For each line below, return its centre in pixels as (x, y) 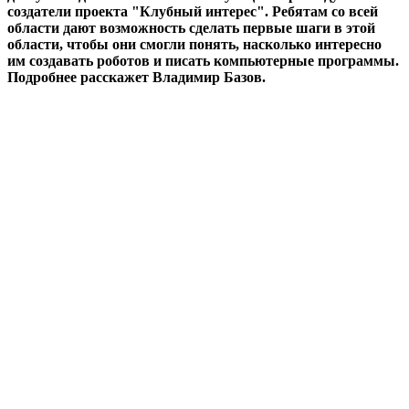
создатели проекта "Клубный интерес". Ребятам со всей (193, 11)
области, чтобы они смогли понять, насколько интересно (194, 44)
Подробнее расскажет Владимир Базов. (138, 77)
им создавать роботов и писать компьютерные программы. (203, 60)
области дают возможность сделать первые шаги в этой (191, 27)
